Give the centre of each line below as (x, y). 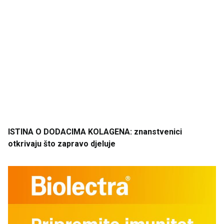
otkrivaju (25, 144)
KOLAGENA (108, 132)
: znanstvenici (156, 132)
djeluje (102, 144)
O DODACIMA (60, 132)
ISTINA (21, 132)
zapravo (72, 144)
